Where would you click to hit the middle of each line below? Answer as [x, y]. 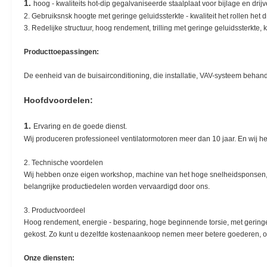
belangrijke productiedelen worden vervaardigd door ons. [117, 187]
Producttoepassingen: [61, 52]
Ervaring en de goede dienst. [80, 126]
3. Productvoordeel [55, 210]
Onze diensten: [49, 258]
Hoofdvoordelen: [58, 100]
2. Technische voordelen [63, 163]
